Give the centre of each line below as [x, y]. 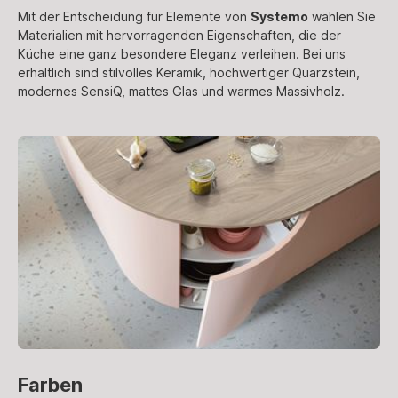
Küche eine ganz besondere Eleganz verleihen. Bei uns [182, 53]
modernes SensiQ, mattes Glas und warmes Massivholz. [181, 91]
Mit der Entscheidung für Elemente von [134, 16]
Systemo [279, 16]
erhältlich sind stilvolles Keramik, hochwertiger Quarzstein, [189, 72]
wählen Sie [342, 16]
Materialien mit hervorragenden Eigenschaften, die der [179, 35]
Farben [50, 384]
